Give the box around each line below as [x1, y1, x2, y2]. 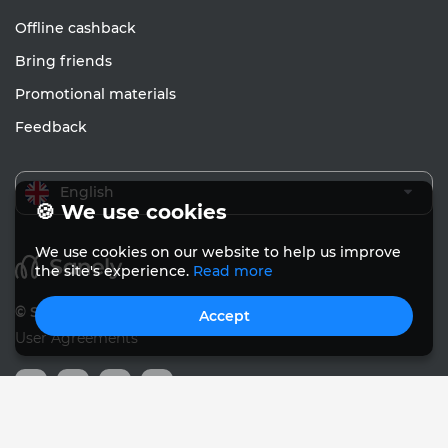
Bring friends [15, 51, 112, 70]
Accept [198, 307, 250, 325]
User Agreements [15, 329, 138, 348]
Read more [193, 262, 273, 280]
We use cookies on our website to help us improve [35, 243, 401, 261]
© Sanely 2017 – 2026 [15, 303, 163, 322]
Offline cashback [15, 18, 136, 37]
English [60, 183, 115, 202]
